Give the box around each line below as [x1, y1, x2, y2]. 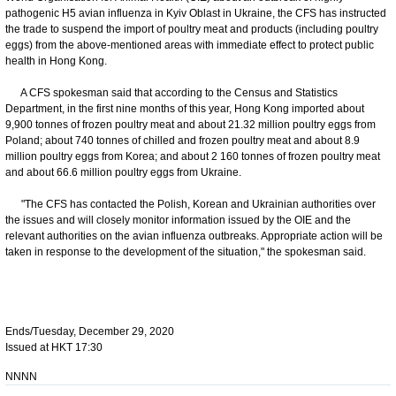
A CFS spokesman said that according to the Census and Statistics [5, 86, 338, 99]
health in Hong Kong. [5, 54, 107, 67]
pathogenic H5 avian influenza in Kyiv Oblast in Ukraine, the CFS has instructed [5, 6, 386, 19]
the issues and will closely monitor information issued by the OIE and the [5, 213, 351, 226]
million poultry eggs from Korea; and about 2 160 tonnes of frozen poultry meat [5, 149, 380, 163]
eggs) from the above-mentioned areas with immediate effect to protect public [5, 38, 374, 51]
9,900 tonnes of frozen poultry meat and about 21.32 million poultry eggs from [5, 118, 376, 131]
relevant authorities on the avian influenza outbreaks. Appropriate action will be [5, 229, 383, 242]
